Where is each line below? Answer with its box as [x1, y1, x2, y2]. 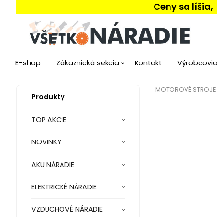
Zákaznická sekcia [56, 58, 119, 68]
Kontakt [135, 58, 162, 68]
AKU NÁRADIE [31, 159, 74, 170]
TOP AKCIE [31, 115, 66, 125]
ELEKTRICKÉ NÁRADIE [31, 182, 97, 192]
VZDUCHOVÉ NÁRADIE [31, 204, 103, 215]
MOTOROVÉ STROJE [155, 84, 216, 94]
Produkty [31, 92, 65, 102]
